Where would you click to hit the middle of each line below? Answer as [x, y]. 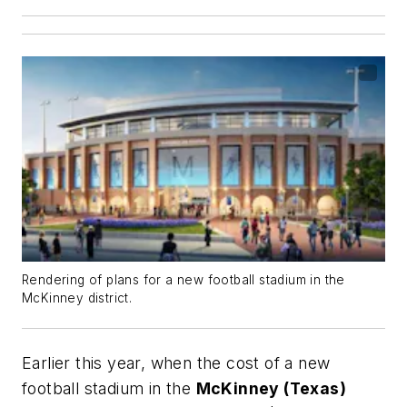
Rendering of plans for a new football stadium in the [184, 279]
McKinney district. [77, 298]
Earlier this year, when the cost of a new [176, 362]
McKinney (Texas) [271, 388]
